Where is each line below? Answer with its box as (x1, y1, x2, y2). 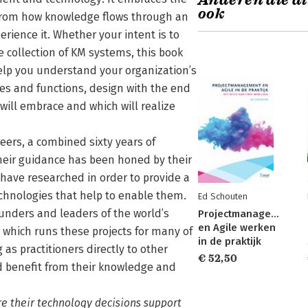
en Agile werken (198, 221, 276, 234)
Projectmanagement (198, 208, 295, 220)
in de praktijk (198, 235, 261, 247)
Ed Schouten (198, 191, 247, 201)
